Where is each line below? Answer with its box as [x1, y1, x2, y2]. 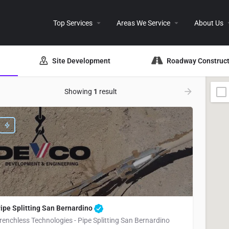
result [97, 87, 117, 96]
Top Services [53, 18, 93, 27]
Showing [64, 87, 94, 96]
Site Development [52, 56, 110, 65]
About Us [194, 18, 223, 27]
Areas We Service [117, 18, 170, 27]
